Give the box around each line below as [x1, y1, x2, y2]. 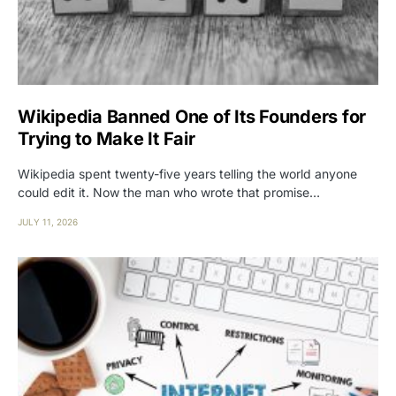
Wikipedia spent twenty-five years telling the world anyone [18, 166, 357, 182]
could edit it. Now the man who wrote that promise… [18, 185, 320, 201]
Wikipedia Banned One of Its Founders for [18, 106, 366, 128]
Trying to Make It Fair [18, 128, 195, 150]
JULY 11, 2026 [18, 217, 78, 228]
